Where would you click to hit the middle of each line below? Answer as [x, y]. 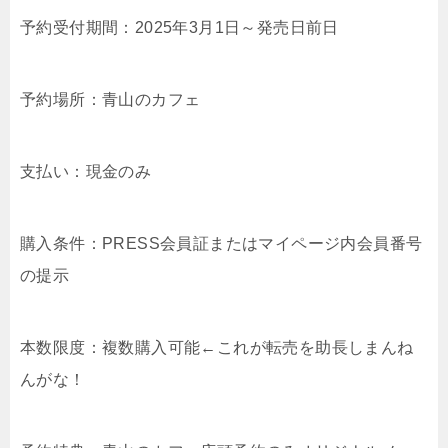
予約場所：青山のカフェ [110, 99]
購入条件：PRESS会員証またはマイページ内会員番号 [221, 243]
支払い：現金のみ [86, 171]
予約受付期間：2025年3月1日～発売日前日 [179, 27]
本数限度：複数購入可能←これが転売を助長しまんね [217, 347]
